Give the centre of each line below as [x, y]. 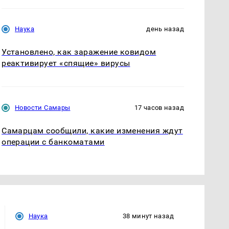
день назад [165, 29]
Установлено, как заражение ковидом [79, 52]
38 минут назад [148, 216]
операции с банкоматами [53, 142]
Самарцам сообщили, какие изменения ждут [92, 130]
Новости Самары [43, 107]
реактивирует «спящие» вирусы [66, 63]
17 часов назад [159, 107]
